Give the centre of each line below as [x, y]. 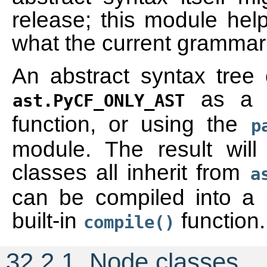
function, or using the [131, 124]
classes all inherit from [131, 172]
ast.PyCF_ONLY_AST [99, 101]
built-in [47, 221]
